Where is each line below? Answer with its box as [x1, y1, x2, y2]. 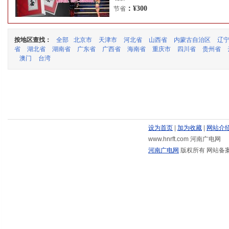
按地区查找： [14, 36, 51, 43]
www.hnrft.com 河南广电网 [148, 135, 221, 143]
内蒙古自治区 [174, 36, 211, 43]
